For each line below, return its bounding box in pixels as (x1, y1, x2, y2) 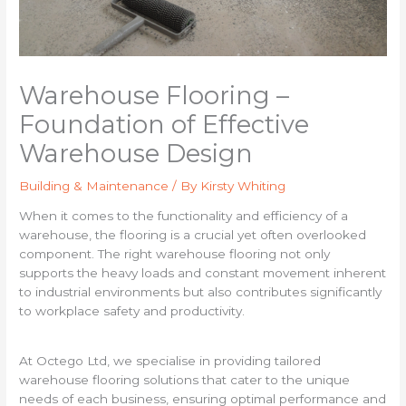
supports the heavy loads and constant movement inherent (19, 266, 387, 281)
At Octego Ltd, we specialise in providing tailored (19, 353, 322, 369)
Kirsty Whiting (200, 178, 286, 193)
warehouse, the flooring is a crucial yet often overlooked (19, 227, 367, 243)
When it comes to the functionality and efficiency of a (19, 208, 349, 224)
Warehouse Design (19, 138, 254, 169)
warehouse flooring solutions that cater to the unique (19, 372, 351, 388)
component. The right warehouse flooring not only (19, 246, 331, 262)
